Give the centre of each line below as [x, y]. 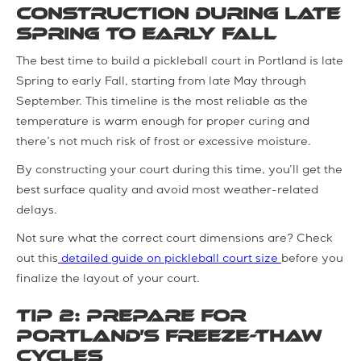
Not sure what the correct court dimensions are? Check [174, 239]
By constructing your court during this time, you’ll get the [179, 170]
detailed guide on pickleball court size [170, 259]
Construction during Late [178, 13]
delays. [37, 211]
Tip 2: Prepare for [131, 315]
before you [312, 259]
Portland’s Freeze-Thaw [169, 336]
